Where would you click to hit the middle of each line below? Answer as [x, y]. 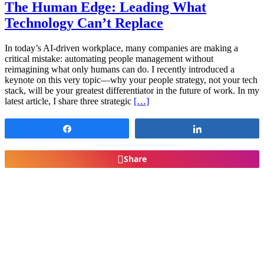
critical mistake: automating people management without [109, 58]
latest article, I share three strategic [69, 101]
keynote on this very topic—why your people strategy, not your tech [131, 80]
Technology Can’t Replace [84, 23]
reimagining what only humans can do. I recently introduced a [120, 69]
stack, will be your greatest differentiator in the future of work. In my [132, 90]
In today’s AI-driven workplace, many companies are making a [121, 48]
